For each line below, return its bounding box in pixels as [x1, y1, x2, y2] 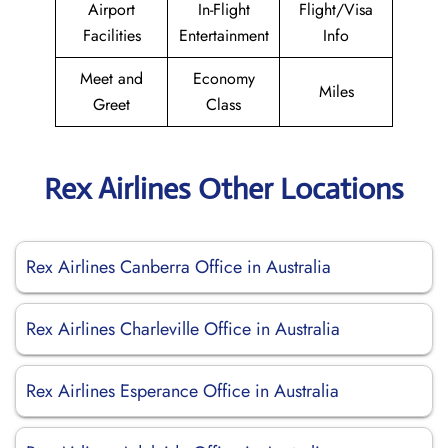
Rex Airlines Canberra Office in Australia [26, 254, 331, 280]
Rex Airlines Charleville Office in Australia [26, 316, 340, 342]
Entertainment [178, 24, 269, 47]
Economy [192, 67, 255, 90]
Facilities [82, 24, 141, 47]
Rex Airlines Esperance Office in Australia [26, 378, 339, 404]
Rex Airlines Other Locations [44, 170, 404, 207]
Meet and [80, 67, 143, 90]
